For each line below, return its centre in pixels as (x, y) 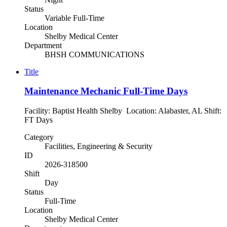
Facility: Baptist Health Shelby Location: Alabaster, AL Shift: (123, 111)
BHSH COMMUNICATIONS (94, 54)
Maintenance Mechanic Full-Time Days (106, 91)
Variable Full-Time (74, 18)
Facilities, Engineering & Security (99, 146)
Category (39, 137)
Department (43, 45)
